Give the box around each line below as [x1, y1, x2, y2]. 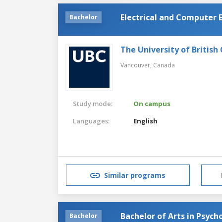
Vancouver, [120, 60, 153, 69]
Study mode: [73, 99, 112, 108]
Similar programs [104, 170, 166, 180]
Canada [153, 60, 175, 69]
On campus [133, 99, 171, 108]
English [133, 116, 158, 125]
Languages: [73, 116, 110, 125]
